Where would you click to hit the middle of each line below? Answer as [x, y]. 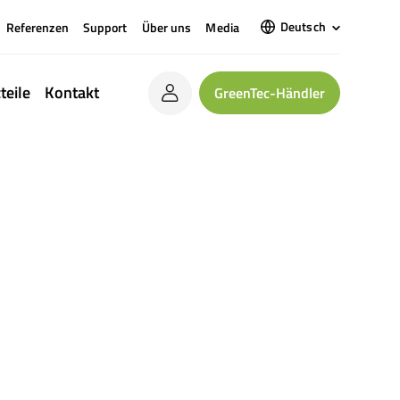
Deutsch [303, 26]
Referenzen [37, 27]
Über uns [167, 27]
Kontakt [72, 92]
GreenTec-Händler [269, 93]
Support [105, 27]
